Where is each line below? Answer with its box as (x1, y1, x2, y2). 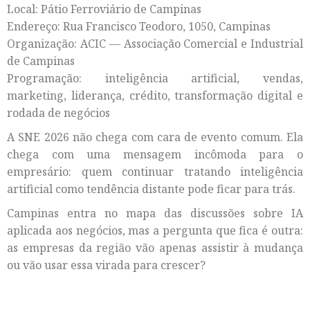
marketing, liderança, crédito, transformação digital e (7, 88, 303, 104)
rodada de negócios (7, 105, 110, 121)
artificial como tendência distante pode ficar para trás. (7, 181, 295, 197)
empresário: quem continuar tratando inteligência (7, 164, 303, 180)
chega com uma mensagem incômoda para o (7, 147, 303, 163)
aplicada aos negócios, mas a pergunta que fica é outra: (7, 223, 303, 239)
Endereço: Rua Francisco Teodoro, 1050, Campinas (7, 19, 271, 35)
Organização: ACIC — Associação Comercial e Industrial (7, 36, 303, 52)
